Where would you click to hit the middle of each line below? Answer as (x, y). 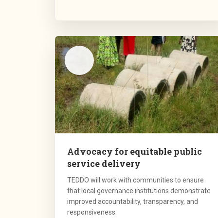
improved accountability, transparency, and (133, 202)
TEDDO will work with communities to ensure (136, 180)
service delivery (104, 164)
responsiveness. (92, 212)
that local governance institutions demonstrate (139, 191)
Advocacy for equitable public (135, 152)
